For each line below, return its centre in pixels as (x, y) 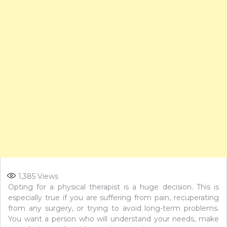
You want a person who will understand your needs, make (113, 219)
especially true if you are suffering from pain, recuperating (113, 197)
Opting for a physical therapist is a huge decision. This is (113, 187)
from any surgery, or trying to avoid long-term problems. (113, 208)
